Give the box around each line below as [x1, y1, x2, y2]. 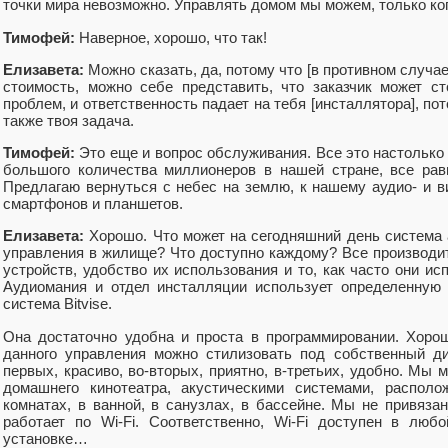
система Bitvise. [3, 295, 112, 313]
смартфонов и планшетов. [3, 195, 183, 213]
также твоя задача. [3, 111, 134, 129]
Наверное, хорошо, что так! [75, 28, 267, 46]
